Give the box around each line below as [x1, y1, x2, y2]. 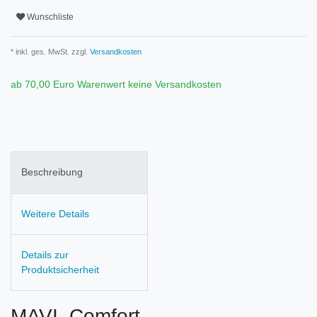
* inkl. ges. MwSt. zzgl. [11, 47, 88, 57]
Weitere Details [21, 207, 89, 219]
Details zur [21, 249, 69, 261]
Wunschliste [27, 11, 74, 22]
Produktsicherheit [21, 264, 99, 276]
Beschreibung [21, 166, 83, 178]
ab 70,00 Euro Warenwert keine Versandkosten [11, 79, 221, 91]
